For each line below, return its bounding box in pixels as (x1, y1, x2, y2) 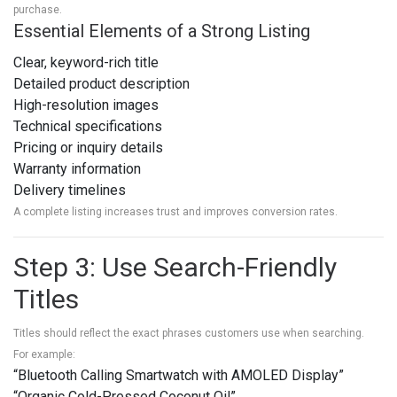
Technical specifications (13, 118, 162, 135)
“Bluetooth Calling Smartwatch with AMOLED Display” (13, 367, 344, 384)
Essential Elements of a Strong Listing (13, 20, 310, 42)
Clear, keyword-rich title (13, 54, 159, 71)
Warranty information (13, 160, 141, 177)
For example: (13, 348, 75, 361)
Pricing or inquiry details (13, 139, 163, 156)
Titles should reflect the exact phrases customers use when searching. (13, 327, 364, 339)
